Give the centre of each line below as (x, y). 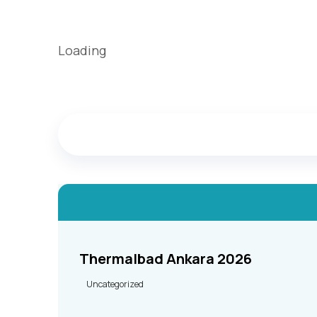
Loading (82, 50)
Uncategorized (115, 284)
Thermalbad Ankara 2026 (165, 259)
